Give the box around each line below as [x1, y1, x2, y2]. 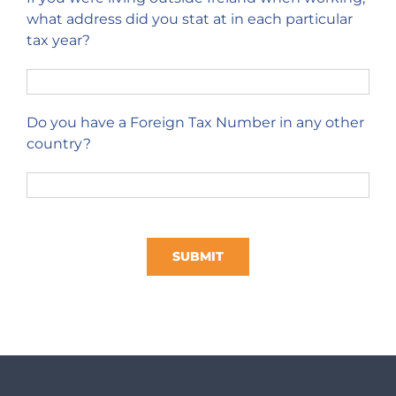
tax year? [26, 32, 90, 49]
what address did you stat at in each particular [26, 11, 353, 27]
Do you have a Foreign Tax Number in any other [26, 114, 364, 131]
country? [26, 135, 91, 152]
